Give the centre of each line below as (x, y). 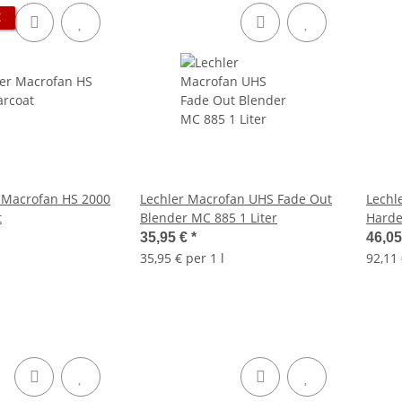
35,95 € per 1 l (182, 258)
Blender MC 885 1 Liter (209, 218)
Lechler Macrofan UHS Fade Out (236, 199)
